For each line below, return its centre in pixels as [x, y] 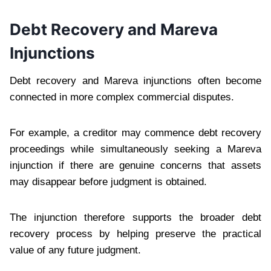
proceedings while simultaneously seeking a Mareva [135, 149]
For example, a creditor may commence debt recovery [135, 132]
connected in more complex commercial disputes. [122, 97]
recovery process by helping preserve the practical [135, 233]
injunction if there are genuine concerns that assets [135, 165]
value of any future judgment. [75, 250]
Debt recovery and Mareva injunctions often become [135, 80]
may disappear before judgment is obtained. [108, 181]
